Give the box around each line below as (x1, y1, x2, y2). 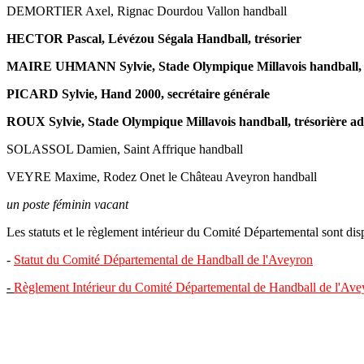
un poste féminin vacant (6, 197, 128, 211)
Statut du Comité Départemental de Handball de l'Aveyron (14, 252, 313, 266)
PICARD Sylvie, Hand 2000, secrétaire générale (6, 86, 270, 101)
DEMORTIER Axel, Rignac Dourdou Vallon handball (6, 3, 287, 18)
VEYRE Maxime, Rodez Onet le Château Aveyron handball (6, 169, 317, 184)
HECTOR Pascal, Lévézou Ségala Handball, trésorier (6, 31, 301, 45)
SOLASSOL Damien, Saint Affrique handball (6, 141, 243, 156)
